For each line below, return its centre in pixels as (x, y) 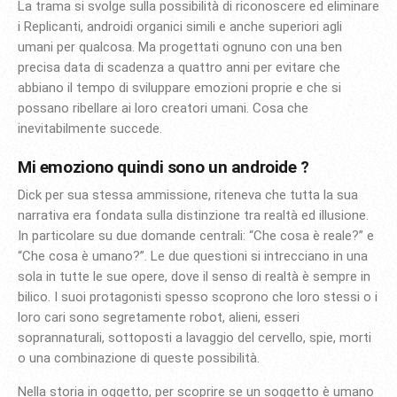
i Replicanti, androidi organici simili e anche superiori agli (180, 26)
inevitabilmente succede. (90, 128)
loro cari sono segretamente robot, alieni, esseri (159, 318)
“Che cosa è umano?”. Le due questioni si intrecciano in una (193, 257)
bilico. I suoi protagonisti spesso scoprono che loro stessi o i (198, 297)
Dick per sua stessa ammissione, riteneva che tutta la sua (188, 195)
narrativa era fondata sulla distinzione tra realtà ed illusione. (193, 216)
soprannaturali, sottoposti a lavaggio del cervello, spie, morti (195, 338)
